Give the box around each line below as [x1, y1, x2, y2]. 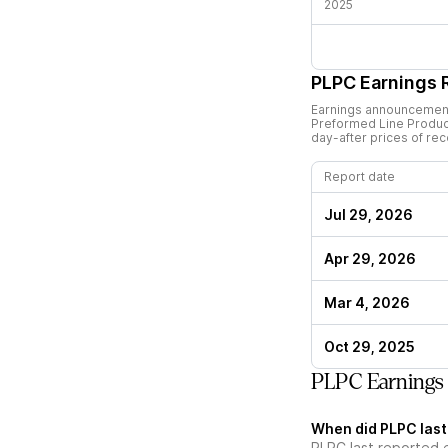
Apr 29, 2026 [324, 250, 416, 267]
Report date [324, 169, 395, 184]
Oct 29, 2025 [324, 338, 415, 355]
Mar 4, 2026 [324, 294, 410, 311]
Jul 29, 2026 [324, 206, 413, 223]
